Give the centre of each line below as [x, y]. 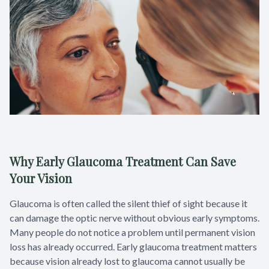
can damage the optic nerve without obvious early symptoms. [134, 218]
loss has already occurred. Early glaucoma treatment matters [133, 247]
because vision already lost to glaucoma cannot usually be [127, 261]
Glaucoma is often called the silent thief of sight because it [128, 204]
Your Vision [41, 178]
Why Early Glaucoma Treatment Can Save [123, 162]
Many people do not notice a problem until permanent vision [132, 232]
